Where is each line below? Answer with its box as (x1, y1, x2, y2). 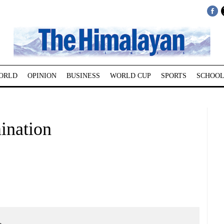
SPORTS (160, 72, 186, 79)
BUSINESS (66, 72, 100, 79)
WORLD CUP (109, 72, 151, 79)
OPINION (27, 72, 56, 79)
